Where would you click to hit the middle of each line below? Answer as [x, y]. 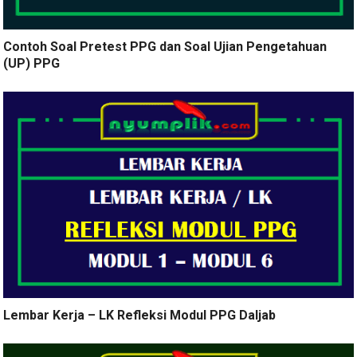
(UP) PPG [32, 63]
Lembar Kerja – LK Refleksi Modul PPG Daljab [140, 315]
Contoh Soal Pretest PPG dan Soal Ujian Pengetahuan [165, 46]
